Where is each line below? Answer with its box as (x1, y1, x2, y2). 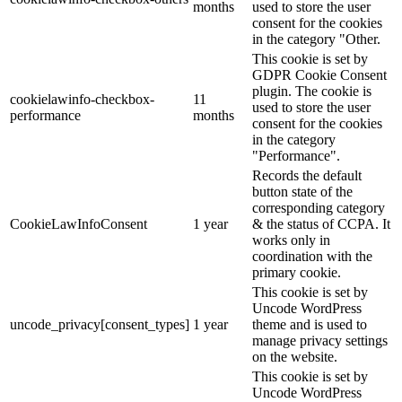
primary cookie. (252, 264, 341, 280)
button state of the (252, 183, 353, 199)
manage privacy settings (252, 332, 388, 348)
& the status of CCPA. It (252, 215, 390, 232)
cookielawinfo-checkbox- (10, 91, 154, 107)
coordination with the (252, 248, 372, 264)
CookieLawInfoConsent (10, 215, 147, 232)
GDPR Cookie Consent (252, 66, 387, 83)
